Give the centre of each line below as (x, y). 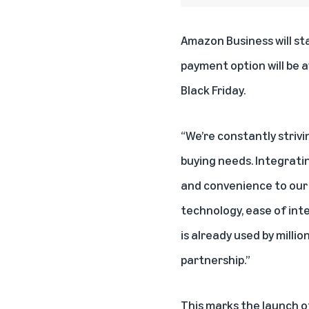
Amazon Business (227, 40)
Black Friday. (213, 89)
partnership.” (216, 259)
